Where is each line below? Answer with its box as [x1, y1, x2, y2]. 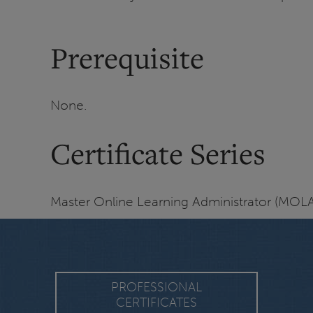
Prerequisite [50, 38, 204, 77]
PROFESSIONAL [111, 279, 202, 295]
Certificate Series [50, 133, 265, 173]
